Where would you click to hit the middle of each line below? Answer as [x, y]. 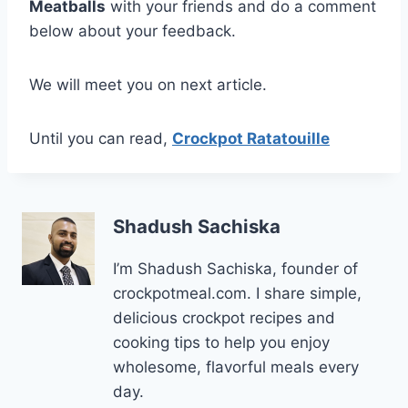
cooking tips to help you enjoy [221, 342]
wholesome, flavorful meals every [236, 367]
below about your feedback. [133, 31]
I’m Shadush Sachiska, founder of [235, 268]
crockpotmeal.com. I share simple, [237, 293]
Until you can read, [101, 139]
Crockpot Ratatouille [251, 139]
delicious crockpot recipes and [224, 317]
